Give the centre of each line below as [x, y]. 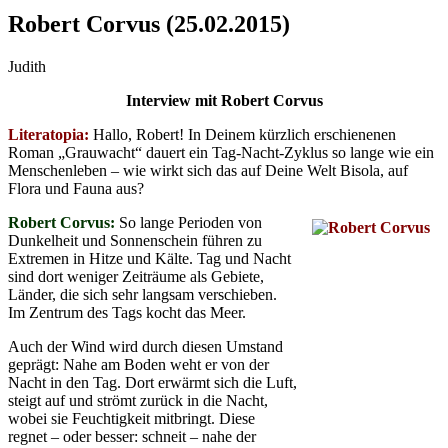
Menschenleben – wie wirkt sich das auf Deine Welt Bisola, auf [208, 170]
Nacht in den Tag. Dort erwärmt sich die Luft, [152, 382]
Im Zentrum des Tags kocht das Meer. [127, 312]
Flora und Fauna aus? [76, 188]
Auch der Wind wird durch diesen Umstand [145, 346]
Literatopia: [48, 134]
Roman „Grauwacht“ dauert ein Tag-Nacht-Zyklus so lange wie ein [221, 152]
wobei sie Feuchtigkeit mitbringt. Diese [131, 418]
